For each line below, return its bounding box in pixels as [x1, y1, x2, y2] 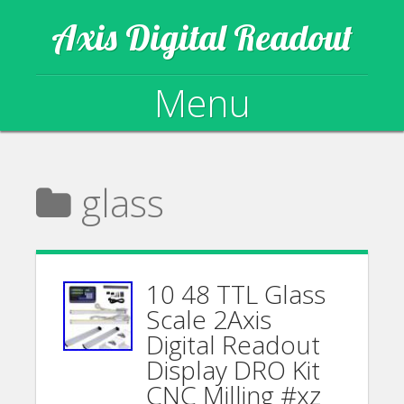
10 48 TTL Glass [146, 277, 326, 311]
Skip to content [59, 159, 161, 179]
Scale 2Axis [146, 302, 272, 336]
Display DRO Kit [146, 353, 321, 387]
